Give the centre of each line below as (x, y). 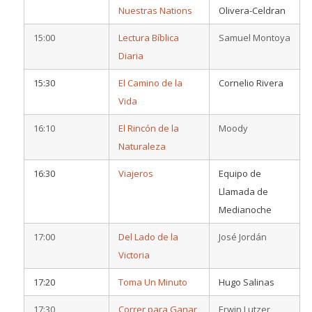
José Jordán (242, 236)
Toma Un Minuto (153, 282)
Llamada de (243, 191)
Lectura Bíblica (148, 37)
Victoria (134, 255)
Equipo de (240, 173)
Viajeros (135, 173)
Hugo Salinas (246, 282)
